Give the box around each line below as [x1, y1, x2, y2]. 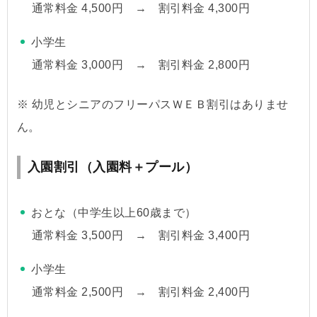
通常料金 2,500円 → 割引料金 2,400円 [31, 285, 250, 298]
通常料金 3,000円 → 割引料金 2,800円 [31, 58, 250, 71]
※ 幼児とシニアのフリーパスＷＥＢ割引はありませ [16, 98, 289, 110]
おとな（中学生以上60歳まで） [31, 206, 197, 219]
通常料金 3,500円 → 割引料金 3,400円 [31, 229, 250, 241]
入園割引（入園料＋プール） [27, 159, 198, 174]
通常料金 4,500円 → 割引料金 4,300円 [31, 1, 250, 14]
